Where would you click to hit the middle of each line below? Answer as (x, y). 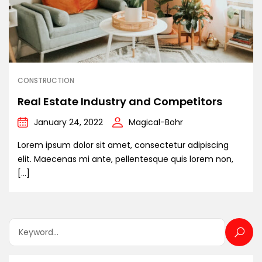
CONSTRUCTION (46, 81)
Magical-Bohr (156, 123)
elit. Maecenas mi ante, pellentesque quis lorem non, (125, 159)
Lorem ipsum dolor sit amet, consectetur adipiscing (123, 145)
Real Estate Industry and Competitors (120, 102)
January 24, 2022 (68, 123)
